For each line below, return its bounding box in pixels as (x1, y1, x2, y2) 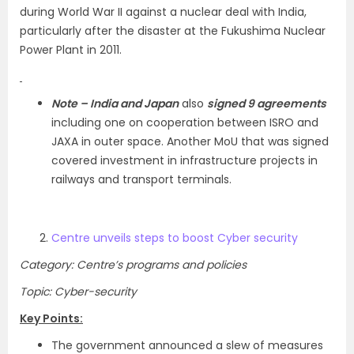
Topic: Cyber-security (20, 284, 137, 299)
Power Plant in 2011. (20, 42, 122, 58)
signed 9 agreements (207, 96, 326, 111)
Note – (51, 96, 88, 111)
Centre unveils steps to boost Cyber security (51, 230, 298, 246)
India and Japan (90, 96, 179, 111)
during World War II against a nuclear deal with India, (20, 4, 307, 20)
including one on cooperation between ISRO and (51, 115, 318, 130)
